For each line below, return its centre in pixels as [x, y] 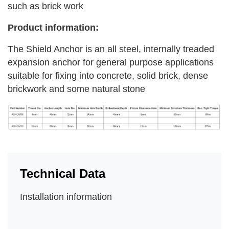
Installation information [66, 197]
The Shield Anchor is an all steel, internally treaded [111, 49]
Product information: [53, 28]
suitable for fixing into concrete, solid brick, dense [108, 76]
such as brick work [45, 6]
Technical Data [63, 174]
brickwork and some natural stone [76, 89]
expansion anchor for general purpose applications [111, 63]
